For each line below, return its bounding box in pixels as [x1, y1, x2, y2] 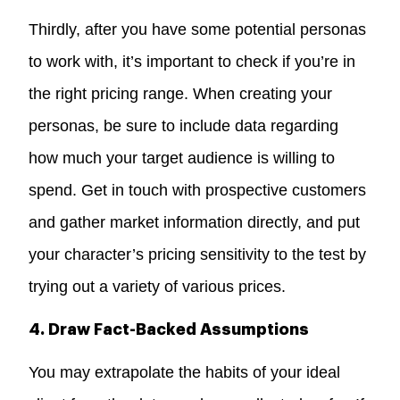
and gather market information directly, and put [29, 212, 361, 231]
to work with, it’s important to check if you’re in [29, 52, 356, 71]
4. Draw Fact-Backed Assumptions [29, 321, 310, 337]
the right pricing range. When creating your [29, 84, 333, 103]
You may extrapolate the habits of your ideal [29, 362, 341, 381]
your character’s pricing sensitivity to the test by [29, 245, 367, 263]
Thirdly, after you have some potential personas [29, 20, 367, 38]
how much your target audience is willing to [29, 148, 336, 167]
